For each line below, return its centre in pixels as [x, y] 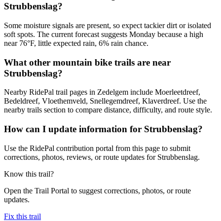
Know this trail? [29, 174]
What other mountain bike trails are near [87, 62]
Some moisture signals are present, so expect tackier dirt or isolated [108, 25]
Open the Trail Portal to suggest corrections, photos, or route [97, 190]
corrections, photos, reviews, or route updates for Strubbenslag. [102, 157]
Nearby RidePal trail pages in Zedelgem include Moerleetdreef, [102, 92]
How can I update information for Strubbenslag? [103, 129]
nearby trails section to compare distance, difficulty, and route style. [108, 110]
